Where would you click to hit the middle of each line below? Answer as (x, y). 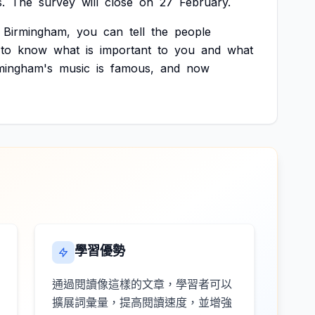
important (126, 50)
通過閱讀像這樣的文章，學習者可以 (142, 284)
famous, (132, 68)
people (193, 32)
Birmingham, (37, 32)
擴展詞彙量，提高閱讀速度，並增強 (142, 302)
